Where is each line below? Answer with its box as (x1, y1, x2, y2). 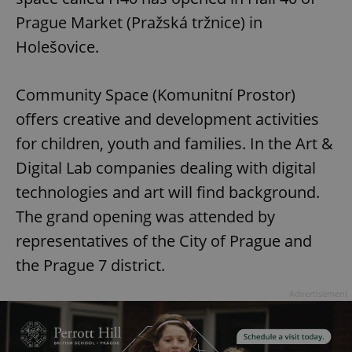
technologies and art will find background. (16, 181, 320, 203)
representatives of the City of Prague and (16, 230, 312, 252)
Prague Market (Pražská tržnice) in (16, 12, 262, 34)
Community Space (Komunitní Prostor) (16, 84, 295, 106)
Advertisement (289, 288, 348, 300)
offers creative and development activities (16, 108, 319, 130)
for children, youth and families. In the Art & (16, 133, 333, 155)
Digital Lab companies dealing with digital (16, 157, 316, 179)
